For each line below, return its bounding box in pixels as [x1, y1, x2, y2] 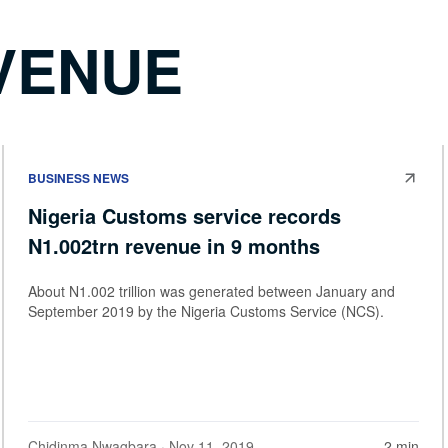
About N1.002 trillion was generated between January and [28, 280, 395, 301]
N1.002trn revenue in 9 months [28, 230, 326, 260]
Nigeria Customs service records [28, 200, 341, 230]
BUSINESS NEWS [28, 168, 129, 187]
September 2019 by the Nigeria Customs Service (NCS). [28, 300, 384, 321]
